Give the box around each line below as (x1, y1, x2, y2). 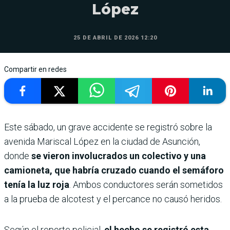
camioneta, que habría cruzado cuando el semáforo (4, 164, 224, 176)
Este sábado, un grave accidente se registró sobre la (4, 121, 212, 132)
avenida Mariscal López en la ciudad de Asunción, (4, 136, 200, 147)
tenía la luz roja (4, 179, 69, 190)
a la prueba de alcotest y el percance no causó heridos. (4, 193, 222, 204)
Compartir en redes (4, 65, 67, 73)
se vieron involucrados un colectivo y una (31, 150, 206, 161)
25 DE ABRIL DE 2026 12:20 (73, 34, 157, 41)
